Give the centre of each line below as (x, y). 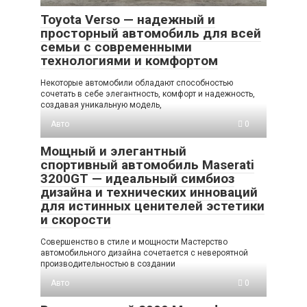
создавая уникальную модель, (101, 105)
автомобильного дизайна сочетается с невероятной (144, 253)
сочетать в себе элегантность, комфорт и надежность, (148, 94)
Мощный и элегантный (113, 151)
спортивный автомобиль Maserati (147, 165)
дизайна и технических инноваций (149, 193)
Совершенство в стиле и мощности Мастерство (134, 242)
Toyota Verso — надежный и (128, 20)
